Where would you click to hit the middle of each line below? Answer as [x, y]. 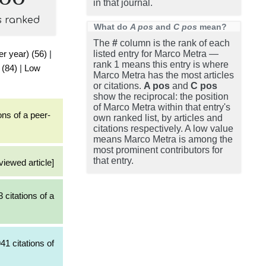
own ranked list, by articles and [158, 118]
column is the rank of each [174, 43]
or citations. [118, 86]
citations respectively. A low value [163, 129]
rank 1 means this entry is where [161, 64]
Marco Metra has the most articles [164, 75]
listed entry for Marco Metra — [156, 54]
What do [112, 27]
